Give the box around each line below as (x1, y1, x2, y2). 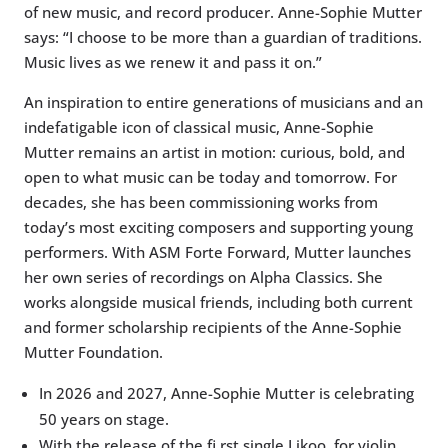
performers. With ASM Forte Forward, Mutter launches (24, 242, 411, 263)
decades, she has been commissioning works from (24, 192, 378, 213)
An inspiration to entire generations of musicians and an (24, 92, 423, 113)
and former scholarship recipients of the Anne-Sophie (24, 317, 402, 338)
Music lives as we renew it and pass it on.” (24, 52, 322, 73)
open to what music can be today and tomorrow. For (24, 167, 397, 188)
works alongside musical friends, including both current (24, 292, 413, 313)
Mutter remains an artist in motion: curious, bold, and (24, 142, 405, 163)
